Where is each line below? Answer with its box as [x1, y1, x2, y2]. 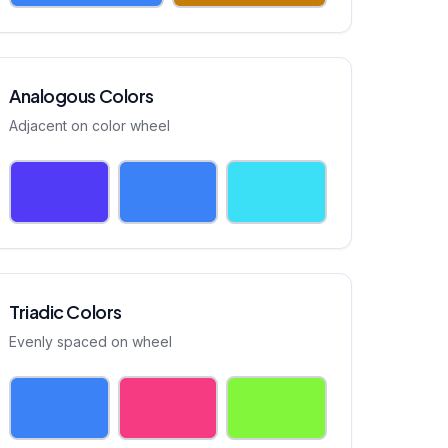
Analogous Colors [9, 84, 154, 107]
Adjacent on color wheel [9, 117, 170, 134]
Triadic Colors [9, 300, 122, 323]
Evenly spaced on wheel [9, 333, 172, 350]
